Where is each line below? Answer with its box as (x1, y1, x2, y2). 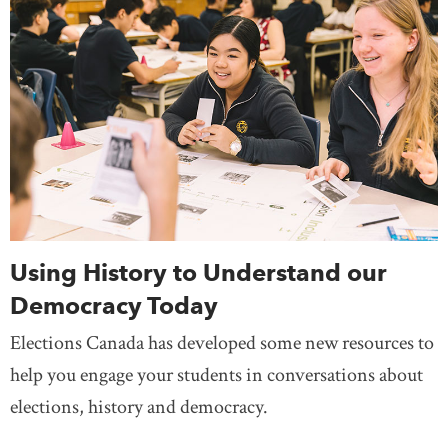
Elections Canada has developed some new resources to (10, 329, 434, 356)
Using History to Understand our (10, 257, 387, 287)
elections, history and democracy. (10, 393, 268, 420)
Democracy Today (10, 290, 218, 320)
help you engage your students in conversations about (10, 361, 423, 388)
